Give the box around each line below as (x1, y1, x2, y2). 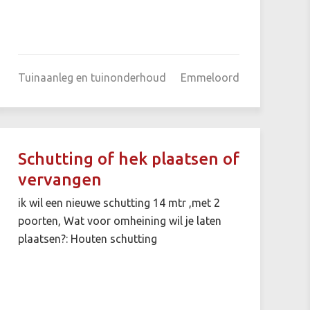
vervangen (17, 170, 102, 189)
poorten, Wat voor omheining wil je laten (17, 214, 221, 227)
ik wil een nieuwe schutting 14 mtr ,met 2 (17, 196, 220, 209)
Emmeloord (180, 71, 239, 84)
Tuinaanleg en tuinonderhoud (17, 71, 166, 84)
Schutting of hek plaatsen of (17, 149, 239, 168)
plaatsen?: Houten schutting (17, 232, 157, 245)
